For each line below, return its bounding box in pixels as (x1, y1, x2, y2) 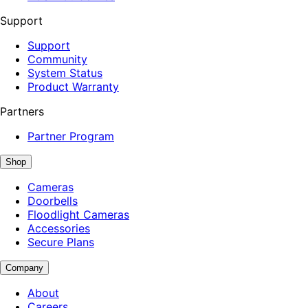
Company (5, 262, 43, 273)
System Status (27, 65, 102, 80)
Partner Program (27, 129, 114, 143)
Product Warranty (27, 79, 119, 93)
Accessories (27, 221, 90, 235)
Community (27, 52, 87, 66)
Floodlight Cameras (27, 207, 129, 221)
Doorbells (27, 193, 78, 208)
